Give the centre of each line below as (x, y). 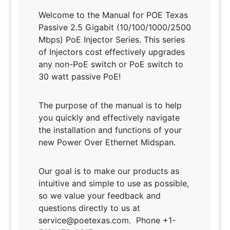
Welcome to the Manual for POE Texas (113, 15)
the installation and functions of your (110, 130)
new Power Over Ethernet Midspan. (107, 142)
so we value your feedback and (99, 196)
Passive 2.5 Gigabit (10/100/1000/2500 (114, 27)
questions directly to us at (89, 208)
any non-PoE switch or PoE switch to (111, 64)
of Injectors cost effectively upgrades (111, 52)
